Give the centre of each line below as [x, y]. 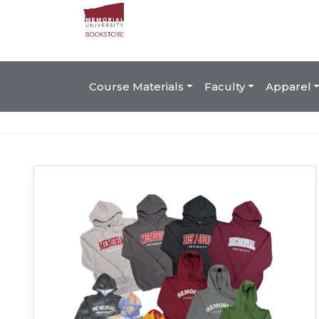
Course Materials [136, 86]
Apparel [288, 86]
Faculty [224, 86]
